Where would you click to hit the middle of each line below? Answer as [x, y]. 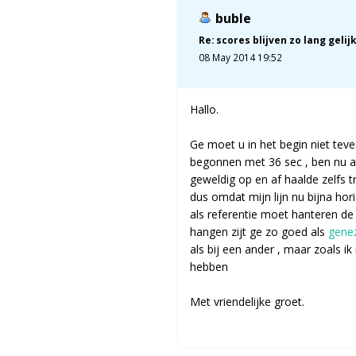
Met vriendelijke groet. [247, 301]
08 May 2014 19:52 [240, 57]
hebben [209, 266]
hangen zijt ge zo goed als [259, 231]
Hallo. [204, 109]
